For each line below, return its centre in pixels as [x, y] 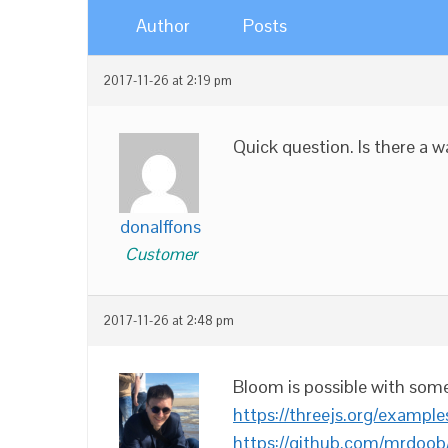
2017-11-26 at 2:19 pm [167, 81]
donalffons [160, 226]
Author [163, 25]
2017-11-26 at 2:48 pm [168, 321]
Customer [160, 254]
